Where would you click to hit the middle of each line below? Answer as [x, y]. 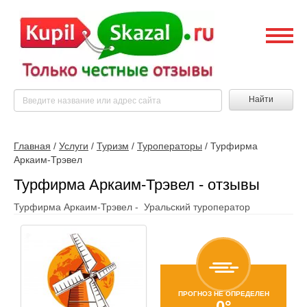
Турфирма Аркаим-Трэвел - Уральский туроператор [132, 207]
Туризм [113, 146]
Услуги [74, 146]
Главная [32, 146]
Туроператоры [170, 146]
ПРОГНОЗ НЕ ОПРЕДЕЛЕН [223, 293]
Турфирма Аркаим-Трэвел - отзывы [137, 185]
